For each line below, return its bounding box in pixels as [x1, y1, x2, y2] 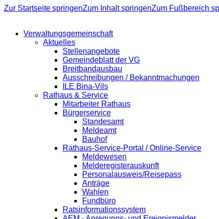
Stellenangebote [63, 47, 120, 55]
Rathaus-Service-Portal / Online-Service [63, 144, 201, 152]
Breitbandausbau [63, 65, 122, 73]
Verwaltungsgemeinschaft [23, 29, 113, 38]
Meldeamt [82, 126, 116, 134]
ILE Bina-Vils [63, 82, 108, 90]
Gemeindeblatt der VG [63, 56, 140, 64]
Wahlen [82, 188, 109, 196]
